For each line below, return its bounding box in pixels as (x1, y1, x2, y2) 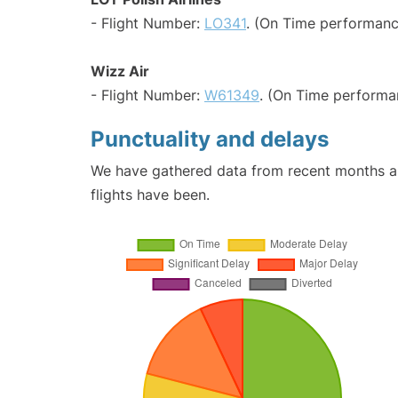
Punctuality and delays (91, 125, 329, 152)
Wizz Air (91, 61, 149, 80)
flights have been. (91, 185, 210, 203)
